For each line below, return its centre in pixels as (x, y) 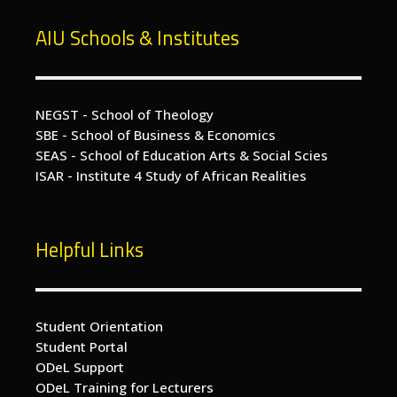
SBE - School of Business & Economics (156, 135)
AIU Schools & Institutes (137, 39)
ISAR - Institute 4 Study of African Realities (171, 176)
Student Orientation (99, 327)
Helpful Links (90, 250)
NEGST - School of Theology (125, 115)
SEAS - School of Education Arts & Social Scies (182, 156)
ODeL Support (80, 367)
